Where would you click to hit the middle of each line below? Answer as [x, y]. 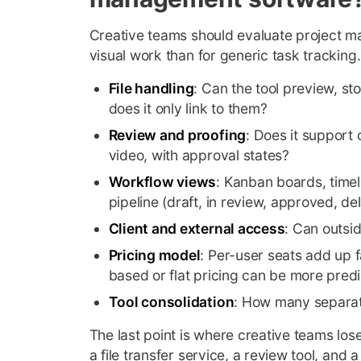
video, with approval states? [199, 155]
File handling [151, 88]
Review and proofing [177, 135]
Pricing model [154, 255]
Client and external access [197, 228]
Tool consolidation [171, 301]
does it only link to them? [188, 108]
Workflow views [162, 181]
